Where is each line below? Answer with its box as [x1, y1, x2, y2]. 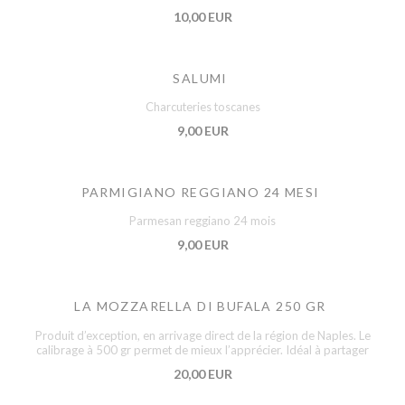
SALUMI [173, 70, 228, 86]
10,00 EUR [173, 8, 232, 24]
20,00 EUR [173, 365, 232, 381]
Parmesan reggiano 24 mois [129, 213, 276, 229]
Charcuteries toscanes [145, 99, 260, 115]
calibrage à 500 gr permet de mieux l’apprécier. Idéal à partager [36, 342, 369, 357]
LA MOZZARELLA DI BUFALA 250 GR [74, 298, 326, 315]
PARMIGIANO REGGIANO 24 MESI [80, 184, 320, 201]
